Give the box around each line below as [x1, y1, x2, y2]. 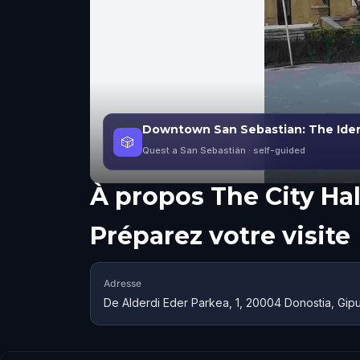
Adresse [104, 277, 141, 289]
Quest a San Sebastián [142, 145, 246, 156]
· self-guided [246, 145, 305, 156]
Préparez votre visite [90, 221, 350, 251]
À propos [90, 182, 204, 211]
